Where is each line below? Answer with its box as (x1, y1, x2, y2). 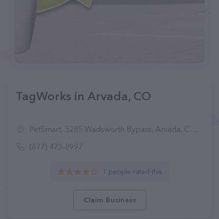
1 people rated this (102, 167, 162, 176)
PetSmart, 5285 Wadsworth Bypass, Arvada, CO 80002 (29, 124, 190, 134)
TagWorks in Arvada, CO (16, 89, 151, 103)
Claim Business (83, 196, 136, 204)
